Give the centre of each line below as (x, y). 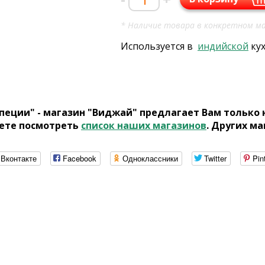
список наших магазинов (144, 125)
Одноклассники (150, 158)
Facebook (80, 158)
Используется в (159, 46)
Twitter (215, 158)
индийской (223, 46)
